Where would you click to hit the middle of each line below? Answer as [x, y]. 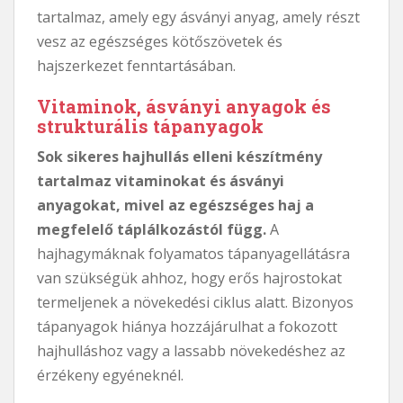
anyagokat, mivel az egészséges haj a [175, 205]
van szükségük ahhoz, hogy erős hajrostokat [189, 278]
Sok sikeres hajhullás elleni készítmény [179, 156]
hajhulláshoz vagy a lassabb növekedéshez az [191, 350]
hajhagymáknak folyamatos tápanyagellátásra [193, 253]
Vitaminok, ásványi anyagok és [184, 106]
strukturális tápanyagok [150, 125]
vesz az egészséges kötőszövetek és [160, 41]
